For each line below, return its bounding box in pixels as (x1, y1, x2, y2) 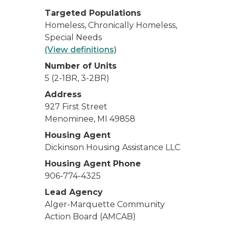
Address (45, 90, 81, 99)
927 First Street (45, 102, 107, 111)
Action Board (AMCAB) (45, 212, 136, 221)
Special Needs (45, 33, 102, 42)
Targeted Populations (45, 8, 141, 18)
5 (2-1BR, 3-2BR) (45, 73, 109, 83)
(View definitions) (45, 45, 117, 54)
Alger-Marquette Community (45, 199, 165, 209)
